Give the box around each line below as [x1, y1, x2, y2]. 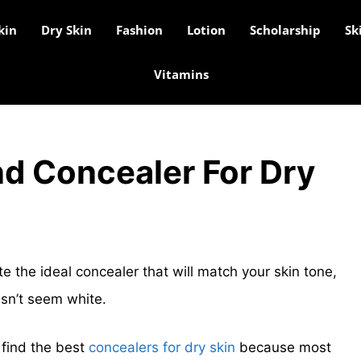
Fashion [115, 22, 163, 38]
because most [235, 338, 331, 355]
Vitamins [153, 66, 209, 82]
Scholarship [249, 22, 321, 38]
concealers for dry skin [89, 338, 235, 355]
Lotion [186, 22, 226, 38]
